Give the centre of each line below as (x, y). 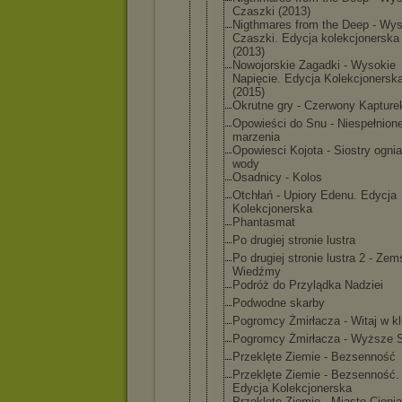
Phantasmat (264, 222)
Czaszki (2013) (271, 11)
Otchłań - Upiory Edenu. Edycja (315, 195)
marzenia (256, 137)
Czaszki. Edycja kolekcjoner (306, 38)
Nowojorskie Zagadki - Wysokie (314, 65)
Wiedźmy (257, 271)
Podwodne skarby (279, 303)
